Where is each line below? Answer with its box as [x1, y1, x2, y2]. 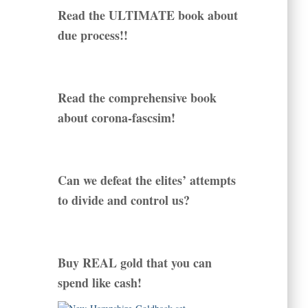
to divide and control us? [57, 191, 190, 210]
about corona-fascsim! [57, 109, 175, 127]
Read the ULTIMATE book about [57, 6, 238, 25]
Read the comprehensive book [57, 89, 217, 107]
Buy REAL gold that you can [57, 254, 212, 272]
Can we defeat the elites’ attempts [57, 171, 236, 190]
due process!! [57, 26, 128, 45]
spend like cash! [57, 274, 142, 292]
